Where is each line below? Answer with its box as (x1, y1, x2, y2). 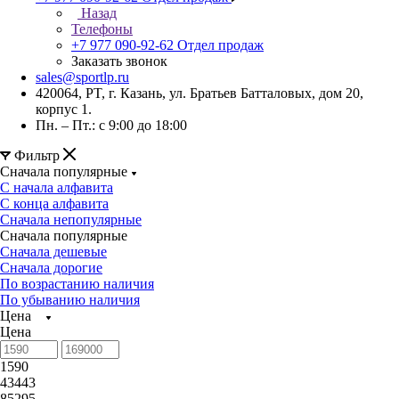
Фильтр (14, 148, 60, 163)
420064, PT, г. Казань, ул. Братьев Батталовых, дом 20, (36, 85, 363, 101)
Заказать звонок (71, 53, 167, 69)
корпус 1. (36, 102, 92, 117)
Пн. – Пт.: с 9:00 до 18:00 (36, 118, 187, 133)
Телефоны (71, 21, 133, 37)
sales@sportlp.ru (36, 69, 129, 85)
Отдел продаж (177, 37, 264, 53)
